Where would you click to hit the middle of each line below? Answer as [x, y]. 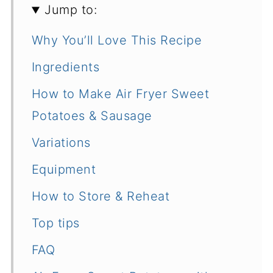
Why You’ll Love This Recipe [117, 41]
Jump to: [71, 10]
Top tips [55, 223]
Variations [61, 143]
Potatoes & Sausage [92, 116]
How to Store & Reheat [101, 197]
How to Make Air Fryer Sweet [120, 94]
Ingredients [66, 67]
